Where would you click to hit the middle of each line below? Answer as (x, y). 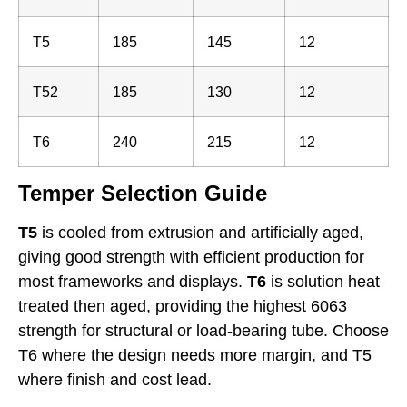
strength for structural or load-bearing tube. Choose (203, 331)
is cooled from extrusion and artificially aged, (200, 233)
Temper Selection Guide (143, 194)
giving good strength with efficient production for (191, 258)
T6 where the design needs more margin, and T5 (195, 356)
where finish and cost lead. (115, 380)
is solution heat (323, 282)
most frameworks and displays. (133, 282)
